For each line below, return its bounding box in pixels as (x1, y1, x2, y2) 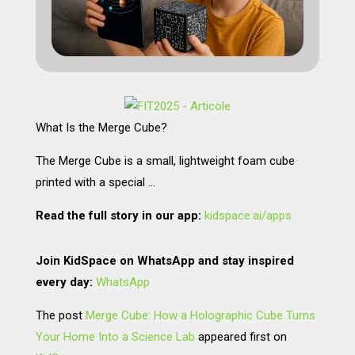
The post (35, 308, 86, 323)
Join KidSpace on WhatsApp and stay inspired (35, 254, 294, 269)
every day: (35, 275, 93, 290)
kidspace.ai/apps (204, 208, 292, 223)
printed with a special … (35, 175, 155, 190)
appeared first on (194, 330, 287, 345)
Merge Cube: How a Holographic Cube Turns (85, 308, 315, 323)
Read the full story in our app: (35, 208, 201, 223)
